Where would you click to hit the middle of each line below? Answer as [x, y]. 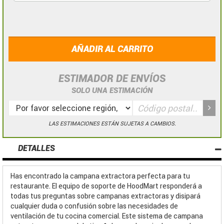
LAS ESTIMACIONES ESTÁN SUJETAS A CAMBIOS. [112, 124]
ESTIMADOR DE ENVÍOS [112, 79]
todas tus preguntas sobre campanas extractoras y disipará [105, 196]
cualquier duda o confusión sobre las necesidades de [94, 206]
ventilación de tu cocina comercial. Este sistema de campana [107, 216]
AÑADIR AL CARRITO [112, 49]
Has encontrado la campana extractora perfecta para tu [100, 176]
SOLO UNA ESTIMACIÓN [112, 91]
